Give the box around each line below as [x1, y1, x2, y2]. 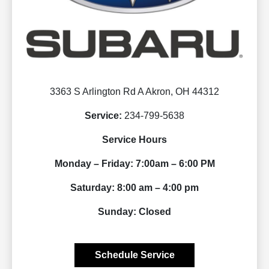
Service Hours [102, 134, 167, 145]
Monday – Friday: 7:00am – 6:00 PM [54, 159, 215, 169]
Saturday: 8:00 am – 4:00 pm [70, 183, 199, 193]
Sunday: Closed [98, 207, 171, 217]
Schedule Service [94, 250, 175, 261]
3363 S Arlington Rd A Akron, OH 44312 [50, 86, 219, 97]
